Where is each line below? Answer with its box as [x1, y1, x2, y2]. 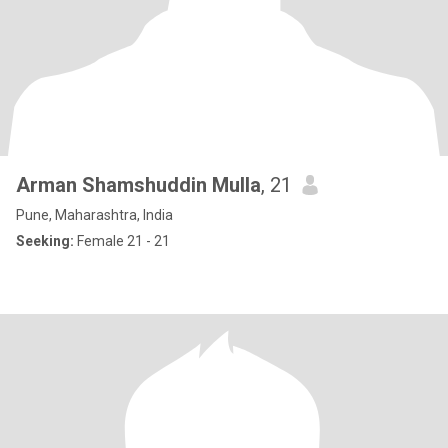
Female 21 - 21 [74, 233, 170, 249]
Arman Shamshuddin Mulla [16, 173, 261, 197]
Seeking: [16, 233, 74, 249]
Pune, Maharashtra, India [16, 207, 173, 223]
